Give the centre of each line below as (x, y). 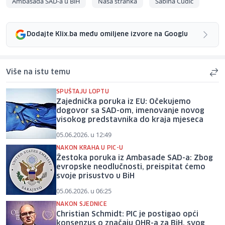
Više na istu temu (38, 72)
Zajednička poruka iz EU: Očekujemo (124, 102)
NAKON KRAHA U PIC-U (90, 148)
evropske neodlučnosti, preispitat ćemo (131, 167)
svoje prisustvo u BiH (95, 176)
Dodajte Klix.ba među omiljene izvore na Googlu (107, 35)
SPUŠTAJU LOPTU (83, 91)
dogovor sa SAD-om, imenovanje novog (130, 111)
